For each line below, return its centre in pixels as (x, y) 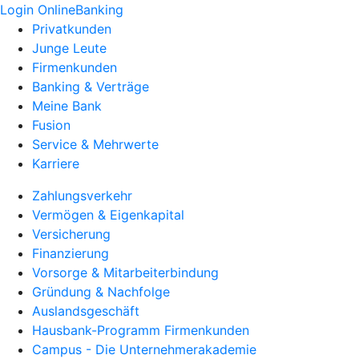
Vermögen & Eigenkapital (108, 215)
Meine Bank (67, 106)
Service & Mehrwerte (95, 144)
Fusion (51, 125)
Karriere (56, 163)
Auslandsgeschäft (86, 311)
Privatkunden (72, 29)
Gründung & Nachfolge (101, 292)
